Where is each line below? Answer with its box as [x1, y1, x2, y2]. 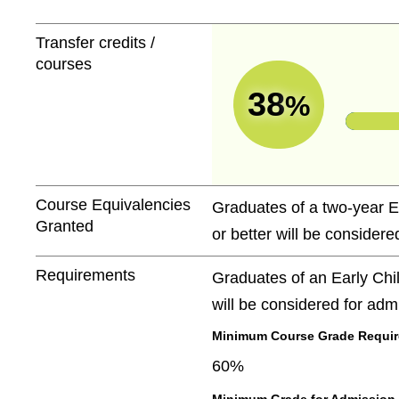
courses [36, 54, 93, 73]
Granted [36, 217, 94, 236]
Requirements [36, 266, 136, 285]
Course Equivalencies [36, 196, 191, 215]
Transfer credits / [36, 33, 156, 52]
